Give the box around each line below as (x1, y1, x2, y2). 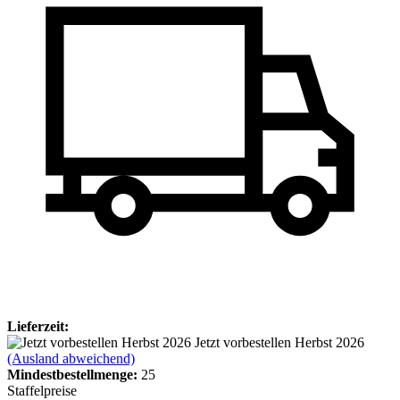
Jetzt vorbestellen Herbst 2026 (195, 334, 364, 350)
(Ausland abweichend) (7, 350, 135, 366)
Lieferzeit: (7, 318, 69, 334)
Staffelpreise (7, 382, 77, 398)
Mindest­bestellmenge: (7, 366, 137, 382)
